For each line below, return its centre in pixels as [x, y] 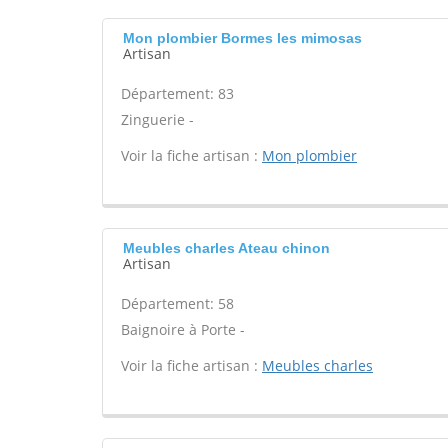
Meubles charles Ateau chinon [226, 248]
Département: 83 [177, 93]
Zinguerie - [157, 119]
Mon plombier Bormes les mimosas [242, 38]
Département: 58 [177, 303]
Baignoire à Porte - [183, 329]
